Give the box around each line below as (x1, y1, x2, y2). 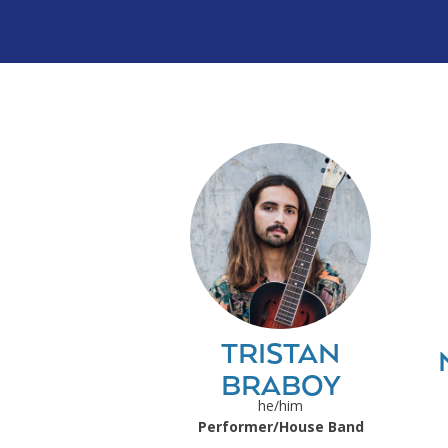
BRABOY (220, 370, 341, 403)
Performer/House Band (197, 416, 364, 436)
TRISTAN (221, 338, 340, 371)
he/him (258, 395, 303, 415)
